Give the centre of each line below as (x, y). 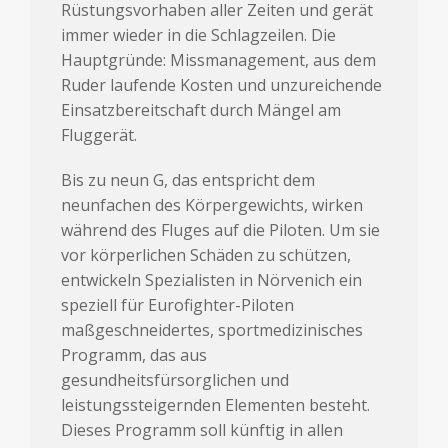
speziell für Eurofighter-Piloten (178, 304)
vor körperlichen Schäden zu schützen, (206, 254)
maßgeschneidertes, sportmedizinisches (212, 329)
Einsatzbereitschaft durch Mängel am (201, 109)
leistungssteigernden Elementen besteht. (216, 404)
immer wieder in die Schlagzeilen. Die (199, 34)
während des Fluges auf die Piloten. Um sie (221, 229)
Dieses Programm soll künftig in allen (202, 429)
